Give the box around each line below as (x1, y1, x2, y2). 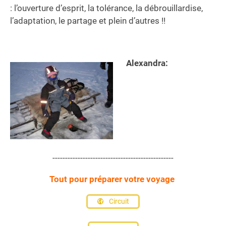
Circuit (107, 197, 129, 206)
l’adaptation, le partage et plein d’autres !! (10, 15, 165, 26)
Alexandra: (126, 58, 168, 68)
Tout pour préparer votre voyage (49, 174, 177, 184)
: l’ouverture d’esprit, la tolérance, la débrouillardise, (10, 3, 203, 13)
